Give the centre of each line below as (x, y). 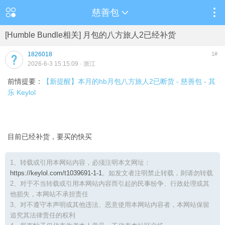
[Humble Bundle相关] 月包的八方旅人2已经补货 (90, 35)
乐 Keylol (22, 92)
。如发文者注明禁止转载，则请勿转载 (157, 173)
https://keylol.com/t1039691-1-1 (56, 173)
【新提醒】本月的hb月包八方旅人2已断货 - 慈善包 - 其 (129, 81)
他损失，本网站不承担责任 (49, 194)
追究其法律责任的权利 (43, 215)
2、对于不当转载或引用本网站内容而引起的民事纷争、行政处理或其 (110, 184)
